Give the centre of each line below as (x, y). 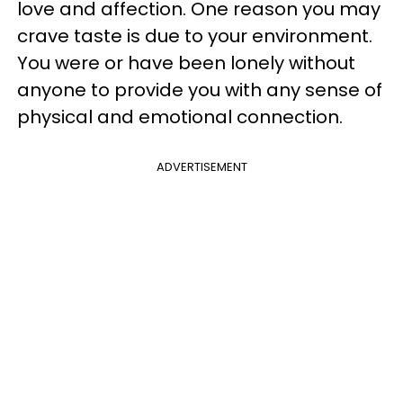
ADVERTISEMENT (201, 166)
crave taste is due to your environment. (195, 36)
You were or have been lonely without (186, 63)
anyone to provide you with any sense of (200, 90)
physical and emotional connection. (180, 116)
